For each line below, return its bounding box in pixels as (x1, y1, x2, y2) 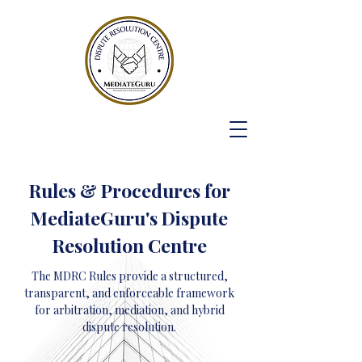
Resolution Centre (52, 233, 207, 258)
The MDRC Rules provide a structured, (31, 268, 228, 284)
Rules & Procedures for (28, 178, 230, 203)
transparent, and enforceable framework (24, 285, 234, 301)
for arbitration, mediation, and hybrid (34, 302, 225, 318)
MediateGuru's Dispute (31, 205, 228, 230)
